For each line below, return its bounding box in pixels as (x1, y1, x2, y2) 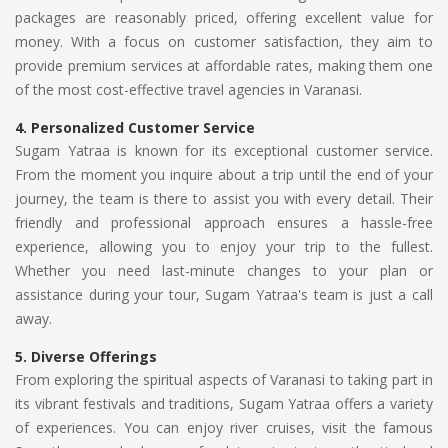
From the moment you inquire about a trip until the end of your (15, 165, 433, 184)
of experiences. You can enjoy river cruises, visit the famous (15, 418, 433, 437)
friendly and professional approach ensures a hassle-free (15, 213, 433, 232)
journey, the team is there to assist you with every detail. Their (15, 189, 433, 208)
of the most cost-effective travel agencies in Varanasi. (15, 80, 362, 99)
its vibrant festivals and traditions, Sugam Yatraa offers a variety (15, 394, 433, 413)
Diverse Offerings (31, 347, 157, 366)
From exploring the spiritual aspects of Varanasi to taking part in (15, 370, 433, 389)
